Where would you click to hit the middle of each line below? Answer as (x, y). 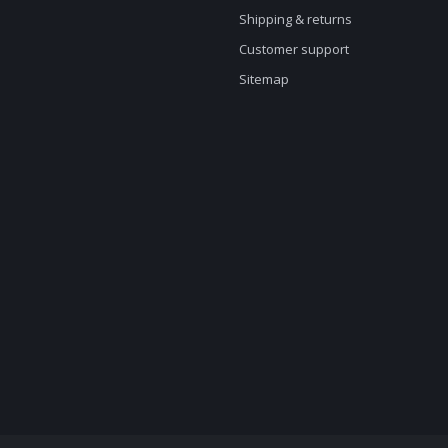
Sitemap (264, 79)
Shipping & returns (295, 19)
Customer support (294, 49)
